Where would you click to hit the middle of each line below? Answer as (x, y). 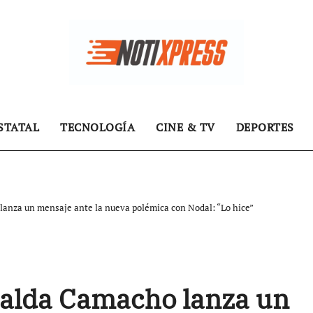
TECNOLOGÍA (97, 127)
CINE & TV (185, 127)
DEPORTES (265, 127)
